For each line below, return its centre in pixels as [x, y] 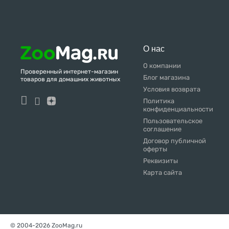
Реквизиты [161, 161]
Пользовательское [173, 121]
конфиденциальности [178, 109]
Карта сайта [163, 173]
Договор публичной [175, 141]
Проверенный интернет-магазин [69, 72]
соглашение [163, 129]
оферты [155, 149]
